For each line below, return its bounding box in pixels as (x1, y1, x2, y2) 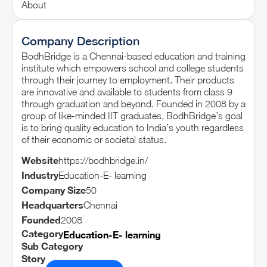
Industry (21, 169, 58, 181)
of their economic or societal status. (21, 134, 166, 145)
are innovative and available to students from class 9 (21, 86, 232, 98)
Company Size (21, 184, 86, 195)
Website (21, 154, 58, 166)
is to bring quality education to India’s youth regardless (21, 122, 244, 133)
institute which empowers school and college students (21, 63, 244, 74)
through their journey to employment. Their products (21, 74, 234, 86)
